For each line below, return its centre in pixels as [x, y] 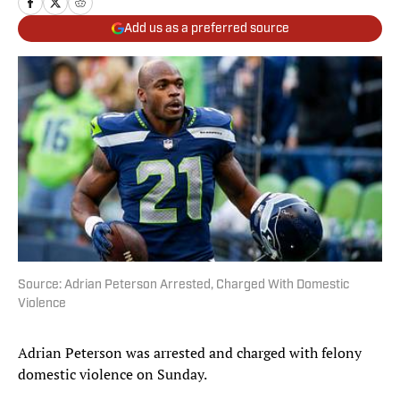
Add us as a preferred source [206, 29]
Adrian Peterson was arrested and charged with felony [190, 353]
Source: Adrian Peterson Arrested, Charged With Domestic [183, 286]
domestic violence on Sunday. [114, 375]
